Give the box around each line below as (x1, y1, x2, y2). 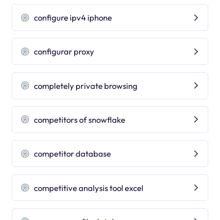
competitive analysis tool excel (34, 182, 144, 193)
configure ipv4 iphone (34, 12, 112, 23)
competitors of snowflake (34, 114, 126, 125)
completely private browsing (34, 80, 138, 91)
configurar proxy (34, 46, 95, 57)
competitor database (34, 148, 111, 159)
